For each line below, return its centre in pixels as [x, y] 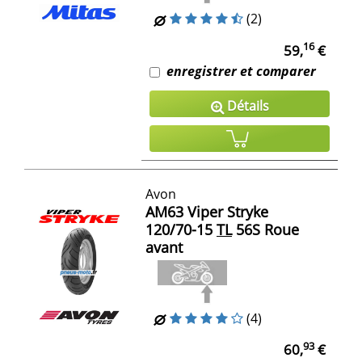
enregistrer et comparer [241, 71]
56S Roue [265, 229]
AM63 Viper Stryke [207, 211]
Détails [246, 105]
